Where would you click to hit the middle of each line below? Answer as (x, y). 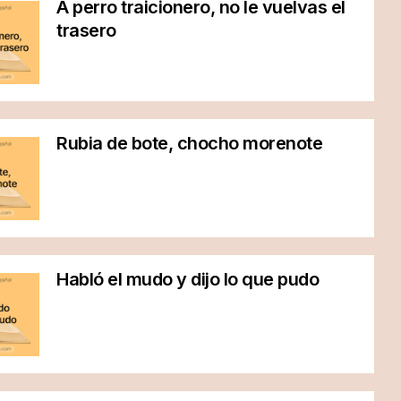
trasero (86, 30)
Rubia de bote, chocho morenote (190, 143)
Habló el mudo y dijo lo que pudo (188, 279)
